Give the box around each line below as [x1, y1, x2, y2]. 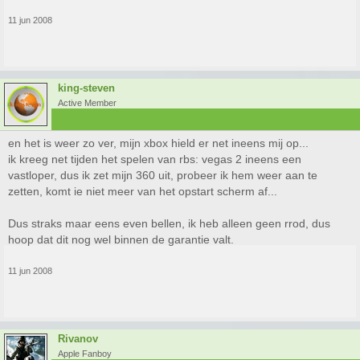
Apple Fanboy [58, 349, 112, 358]
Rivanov [58, 333, 98, 345]
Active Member [58, 98, 117, 108]
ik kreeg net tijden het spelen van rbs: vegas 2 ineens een [8, 153, 301, 166]
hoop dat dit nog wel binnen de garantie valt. [8, 233, 234, 246]
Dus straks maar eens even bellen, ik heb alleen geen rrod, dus [8, 217, 330, 230]
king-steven [58, 82, 115, 94]
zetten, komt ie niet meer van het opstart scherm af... [8, 185, 277, 198]
